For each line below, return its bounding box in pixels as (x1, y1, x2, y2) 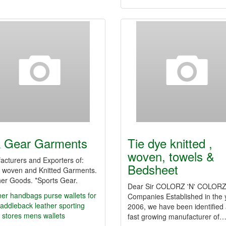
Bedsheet (128, 160, 178, 178)
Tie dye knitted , (128, 134, 212, 152)
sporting (59, 200, 85, 210)
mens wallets (23, 210, 65, 220)
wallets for (64, 190, 96, 200)
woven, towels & (128, 147, 214, 165)
